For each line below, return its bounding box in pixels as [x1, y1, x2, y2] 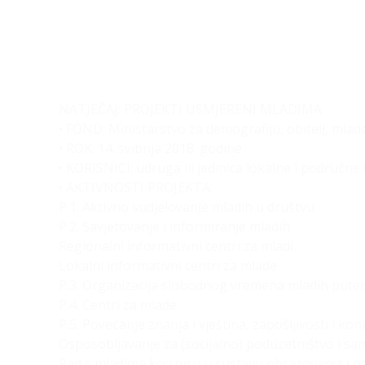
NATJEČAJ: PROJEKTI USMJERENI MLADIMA [59, 100, 322, 118]
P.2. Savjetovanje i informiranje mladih [59, 218, 290, 235]
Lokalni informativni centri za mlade [59, 257, 277, 275]
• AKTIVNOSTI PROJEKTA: [59, 178, 213, 196]
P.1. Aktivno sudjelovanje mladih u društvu [59, 198, 314, 216]
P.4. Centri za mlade [59, 296, 177, 314]
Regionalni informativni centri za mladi [59, 237, 293, 255]
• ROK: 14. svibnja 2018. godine [59, 139, 242, 157]
